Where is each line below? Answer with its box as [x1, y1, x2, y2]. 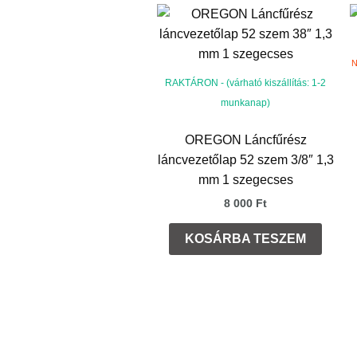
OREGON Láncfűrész [184, 133, 307, 147]
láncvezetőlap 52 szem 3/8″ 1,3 [157, 153, 334, 167]
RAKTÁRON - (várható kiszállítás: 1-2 [165, 77, 327, 89]
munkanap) [221, 97, 271, 109]
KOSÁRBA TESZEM [185, 231, 307, 245]
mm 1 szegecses [198, 173, 293, 187]
